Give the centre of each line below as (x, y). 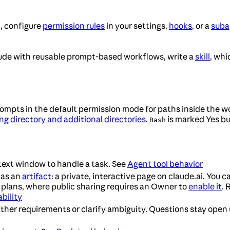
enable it (205, 187)
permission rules (74, 26)
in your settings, (137, 26)
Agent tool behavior (165, 164)
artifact (37, 176)
